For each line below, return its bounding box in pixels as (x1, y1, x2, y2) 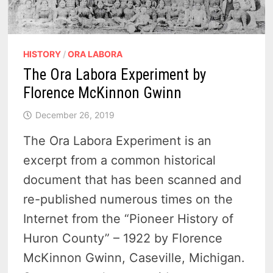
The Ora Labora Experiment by (23, 65, 207, 83)
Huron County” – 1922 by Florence (23, 230, 223, 246)
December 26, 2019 (35, 109, 115, 120)
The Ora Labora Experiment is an (23, 133, 212, 148)
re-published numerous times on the (23, 191, 233, 207)
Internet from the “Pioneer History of (23, 211, 234, 226)
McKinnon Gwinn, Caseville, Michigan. (23, 250, 246, 265)
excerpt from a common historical (23, 152, 216, 168)
